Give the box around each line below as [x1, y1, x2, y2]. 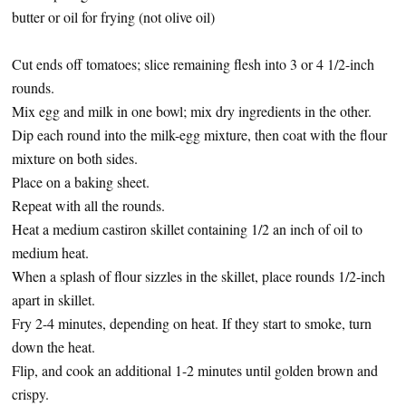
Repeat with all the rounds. [12, 196, 165, 215]
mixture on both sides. [12, 149, 138, 168]
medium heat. [12, 243, 89, 262]
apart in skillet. [12, 290, 95, 309]
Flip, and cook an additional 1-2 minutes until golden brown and [12, 361, 378, 380]
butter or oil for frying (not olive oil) [12, 7, 215, 26]
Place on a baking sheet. [12, 172, 150, 191]
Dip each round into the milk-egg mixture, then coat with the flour [12, 125, 387, 144]
